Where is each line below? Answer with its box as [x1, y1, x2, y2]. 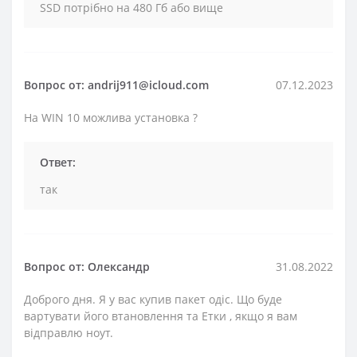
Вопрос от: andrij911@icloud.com [24, 76, 209, 92]
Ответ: [40, 154, 76, 170]
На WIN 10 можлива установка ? [24, 109, 198, 125]
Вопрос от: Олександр [24, 258, 150, 274]
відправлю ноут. [24, 324, 113, 340]
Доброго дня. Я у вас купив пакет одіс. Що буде [24, 291, 282, 307]
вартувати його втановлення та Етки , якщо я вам [24, 308, 297, 324]
